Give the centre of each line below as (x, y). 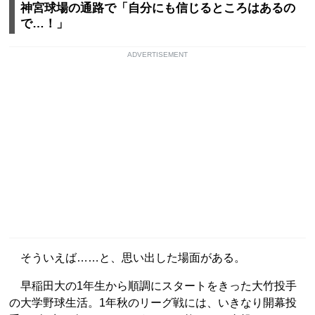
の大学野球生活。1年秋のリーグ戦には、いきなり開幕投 (153, 302)
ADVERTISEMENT (157, 54)
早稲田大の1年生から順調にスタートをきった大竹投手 (153, 285)
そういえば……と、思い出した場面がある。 (127, 257)
